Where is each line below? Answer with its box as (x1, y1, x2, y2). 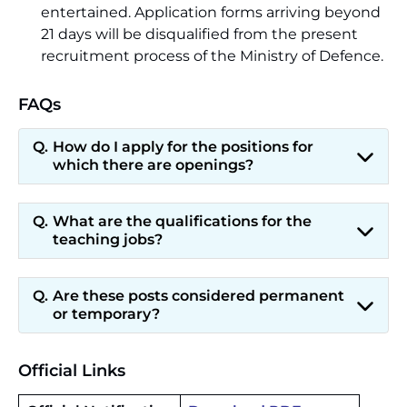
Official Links (18, 361, 125, 381)
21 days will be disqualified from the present (41, 25, 358, 43)
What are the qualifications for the (53, 213, 312, 230)
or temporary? (53, 305, 160, 323)
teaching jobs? (53, 231, 163, 248)
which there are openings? (53, 156, 253, 174)
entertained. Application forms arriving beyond (41, 4, 381, 21)
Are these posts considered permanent (53, 287, 344, 304)
